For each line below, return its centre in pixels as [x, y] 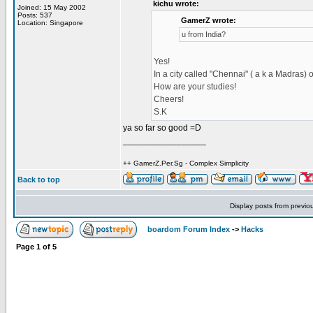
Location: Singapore [50, 23]
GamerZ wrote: [209, 20]
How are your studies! [195, 87]
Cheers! [169, 99]
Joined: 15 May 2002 [52, 7]
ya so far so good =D [162, 128]
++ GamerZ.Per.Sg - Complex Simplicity [186, 163]
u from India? [204, 34]
